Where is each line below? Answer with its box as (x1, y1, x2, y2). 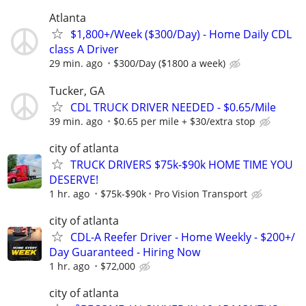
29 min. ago (49, 57, 102, 70)
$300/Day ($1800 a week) (113, 57, 225, 70)
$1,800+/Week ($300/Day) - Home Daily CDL (70, 27, 292, 42)
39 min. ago (49, 114, 102, 128)
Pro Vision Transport (154, 186, 247, 200)
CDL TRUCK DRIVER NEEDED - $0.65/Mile (70, 99, 276, 115)
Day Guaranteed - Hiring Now (49, 244, 200, 260)
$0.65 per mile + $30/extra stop (113, 114, 255, 128)
